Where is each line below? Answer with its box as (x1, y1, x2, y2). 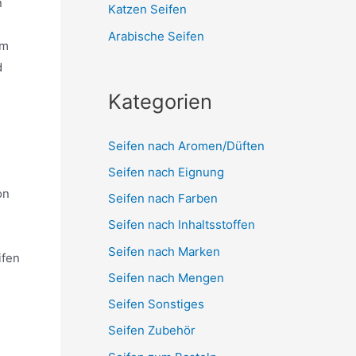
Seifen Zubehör (108, 323, 195, 339)
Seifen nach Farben (108, 191, 218, 206)
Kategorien (108, 89, 212, 114)
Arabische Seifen (108, 28, 204, 44)
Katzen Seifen (108, 2, 187, 17)
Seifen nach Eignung (108, 164, 224, 180)
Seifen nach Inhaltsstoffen (108, 217, 255, 233)
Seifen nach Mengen (108, 269, 224, 285)
